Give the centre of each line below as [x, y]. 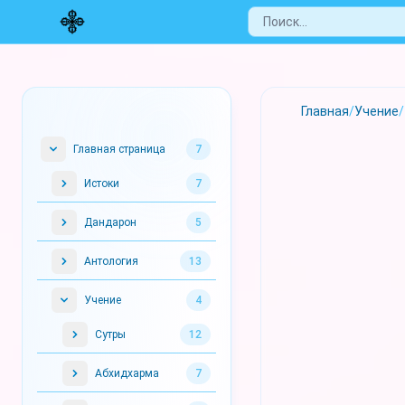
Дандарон [110, 222]
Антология [111, 261]
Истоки [102, 184]
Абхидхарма [127, 373]
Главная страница [119, 149]
